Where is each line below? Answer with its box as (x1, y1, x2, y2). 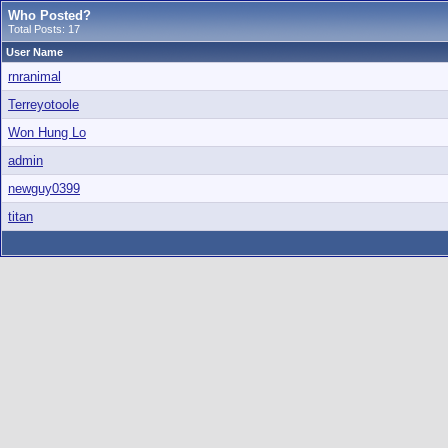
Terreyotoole (8, 97, 79, 112)
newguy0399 (8, 181, 80, 196)
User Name (6, 46, 63, 58)
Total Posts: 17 (8, 23, 80, 35)
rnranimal (8, 69, 61, 84)
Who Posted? (8, 8, 91, 23)
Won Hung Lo (8, 125, 86, 140)
